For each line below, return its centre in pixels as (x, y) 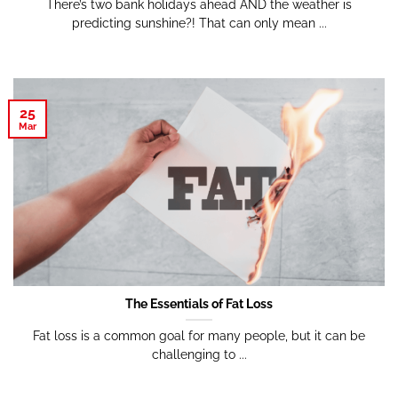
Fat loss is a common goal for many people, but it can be (199, 335)
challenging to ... (199, 354)
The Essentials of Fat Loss (199, 304)
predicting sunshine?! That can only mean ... (199, 24)
